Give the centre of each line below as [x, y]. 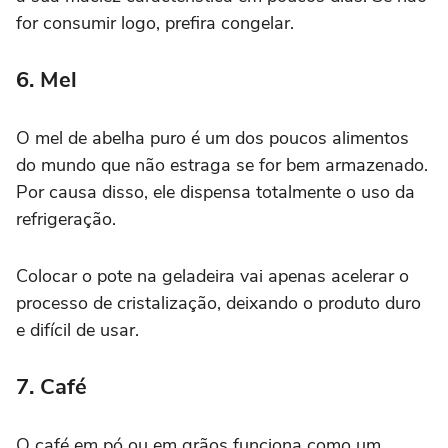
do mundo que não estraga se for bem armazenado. [222, 164]
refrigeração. [66, 218]
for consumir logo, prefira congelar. [155, 22]
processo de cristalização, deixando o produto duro [218, 302]
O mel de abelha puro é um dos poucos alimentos [212, 137]
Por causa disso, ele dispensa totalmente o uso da [215, 191]
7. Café [51, 386]
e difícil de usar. [77, 329]
